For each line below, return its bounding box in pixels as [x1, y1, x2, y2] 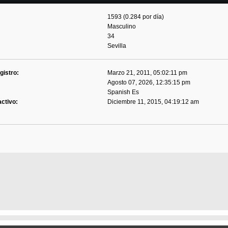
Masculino [107, 23, 136, 31]
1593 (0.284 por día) [107, 13, 164, 21]
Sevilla [107, 42, 127, 50]
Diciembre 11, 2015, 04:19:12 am [107, 98, 199, 106]
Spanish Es [107, 89, 139, 96]
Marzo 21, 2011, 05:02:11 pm [107, 69, 188, 77]
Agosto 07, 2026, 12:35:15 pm [107, 79, 191, 87]
